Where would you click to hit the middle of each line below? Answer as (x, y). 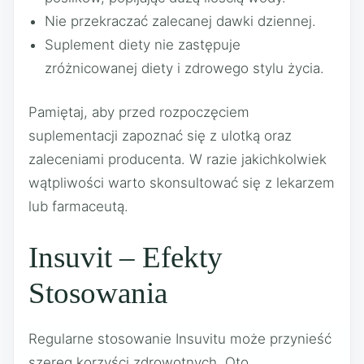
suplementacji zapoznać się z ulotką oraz (160, 136)
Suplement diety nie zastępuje (143, 44)
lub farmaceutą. (78, 206)
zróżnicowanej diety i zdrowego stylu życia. (184, 68)
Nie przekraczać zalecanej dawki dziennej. (180, 21)
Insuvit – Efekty (126, 257)
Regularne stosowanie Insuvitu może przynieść (180, 338)
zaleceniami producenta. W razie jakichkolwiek (178, 159)
